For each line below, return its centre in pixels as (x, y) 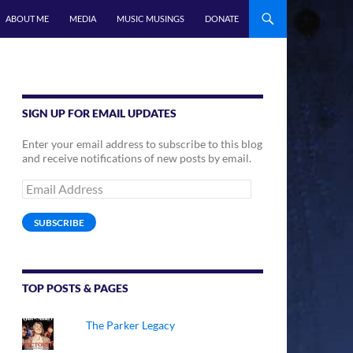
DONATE (222, 19)
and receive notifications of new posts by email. (137, 158)
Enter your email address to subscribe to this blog (142, 144)
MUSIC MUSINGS (150, 19)
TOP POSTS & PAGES (75, 288)
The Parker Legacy (131, 325)
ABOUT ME (27, 19)
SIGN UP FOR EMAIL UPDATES (99, 113)
